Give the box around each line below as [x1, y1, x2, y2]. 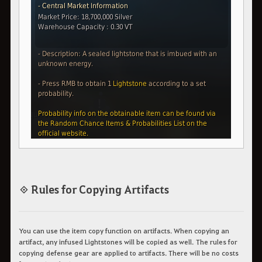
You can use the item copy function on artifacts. [18, 226, 174, 236]
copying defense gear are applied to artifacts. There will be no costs [18, 248, 239, 258]
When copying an [173, 226, 229, 236]
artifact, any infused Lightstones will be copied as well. [18, 237, 194, 247]
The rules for [195, 237, 237, 247]
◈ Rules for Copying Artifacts [18, 181, 169, 196]
